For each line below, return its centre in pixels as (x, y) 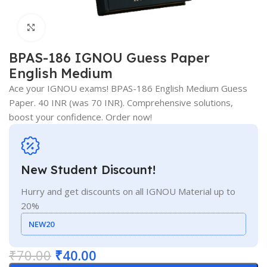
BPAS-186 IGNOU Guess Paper (109, 58)
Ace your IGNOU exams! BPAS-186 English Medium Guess (128, 88)
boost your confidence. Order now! (80, 117)
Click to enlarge (77, 28)
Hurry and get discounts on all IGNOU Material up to (128, 191)
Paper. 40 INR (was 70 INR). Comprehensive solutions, (121, 102)
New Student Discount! (88, 169)
